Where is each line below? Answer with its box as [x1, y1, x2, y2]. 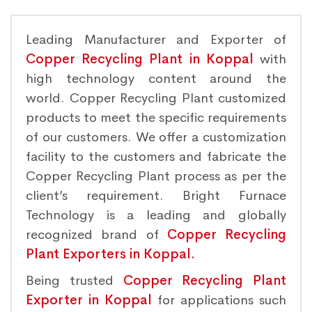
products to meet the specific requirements [26, 109, 286, 126]
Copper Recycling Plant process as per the [26, 168, 286, 185]
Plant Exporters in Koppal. [26, 246, 195, 263]
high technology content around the [26, 70, 286, 87]
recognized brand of [26, 226, 167, 243]
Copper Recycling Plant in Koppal [26, 51, 253, 68]
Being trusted [26, 272, 123, 289]
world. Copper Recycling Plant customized [26, 90, 286, 107]
